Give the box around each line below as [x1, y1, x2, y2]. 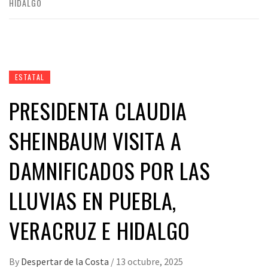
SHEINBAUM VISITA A [9, 124, 182, 157]
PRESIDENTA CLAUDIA [9, 95, 187, 127]
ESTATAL [15, 72, 44, 83]
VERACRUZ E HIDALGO [9, 214, 190, 246]
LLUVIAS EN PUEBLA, [9, 184, 176, 217]
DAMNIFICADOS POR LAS [9, 154, 211, 187]
